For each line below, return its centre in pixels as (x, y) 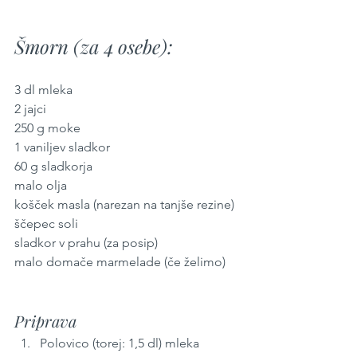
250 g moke (47, 127)
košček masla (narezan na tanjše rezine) (124, 204)
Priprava (45, 320)
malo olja (42, 185)
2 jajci (30, 108)
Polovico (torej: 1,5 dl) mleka (121, 343)
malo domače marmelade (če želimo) (120, 261)
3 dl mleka (43, 89)
